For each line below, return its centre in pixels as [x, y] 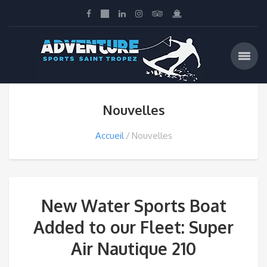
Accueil [109, 136]
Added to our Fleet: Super [133, 227]
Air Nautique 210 [133, 249]
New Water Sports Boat [133, 206]
